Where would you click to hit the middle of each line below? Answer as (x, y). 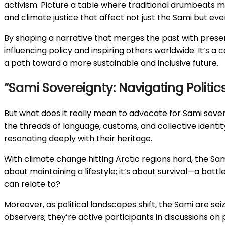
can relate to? (32, 184)
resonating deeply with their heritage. (78, 138)
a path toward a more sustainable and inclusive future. (111, 63)
